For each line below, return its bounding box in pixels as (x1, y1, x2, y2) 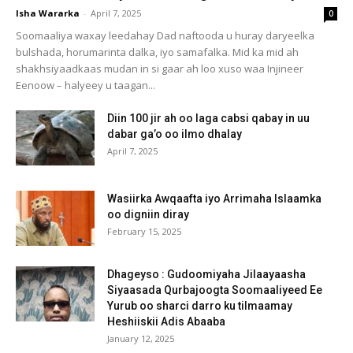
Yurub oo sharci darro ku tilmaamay (107, 299, 292, 312)
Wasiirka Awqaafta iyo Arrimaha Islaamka (107, 191, 321, 205)
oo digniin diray (107, 207, 189, 221)
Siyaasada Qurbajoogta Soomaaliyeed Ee (107, 283, 322, 296)
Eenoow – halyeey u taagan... (16, 77, 155, 92)
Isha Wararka (16, 6, 80, 19)
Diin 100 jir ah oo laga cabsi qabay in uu (107, 111, 310, 124)
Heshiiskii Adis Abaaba (107, 314, 225, 328)
